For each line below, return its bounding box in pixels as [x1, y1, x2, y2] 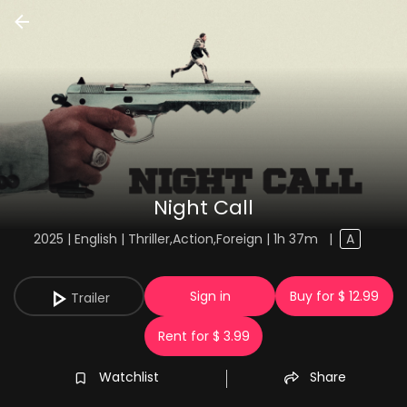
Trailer [70, 289, 110, 307]
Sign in [189, 287, 231, 305]
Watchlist [98, 367, 159, 386]
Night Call [154, 194, 253, 222]
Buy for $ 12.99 [290, 287, 379, 305]
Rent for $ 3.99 [157, 327, 250, 345]
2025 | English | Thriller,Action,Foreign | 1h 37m [33, 230, 322, 248]
